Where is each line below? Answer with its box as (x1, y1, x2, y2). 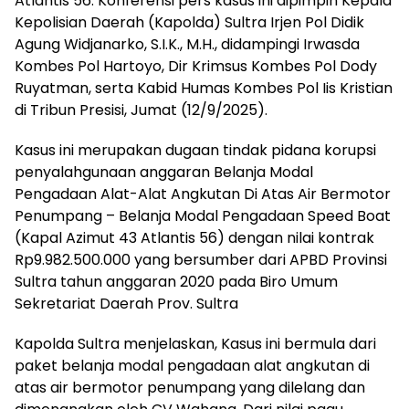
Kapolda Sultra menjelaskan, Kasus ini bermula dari (15, 333, 376, 355)
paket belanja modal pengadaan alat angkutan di (15, 355, 370, 377)
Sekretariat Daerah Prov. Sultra (15, 293, 238, 315)
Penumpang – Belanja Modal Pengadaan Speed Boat (15, 205, 391, 227)
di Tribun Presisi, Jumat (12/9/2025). (15, 100, 267, 121)
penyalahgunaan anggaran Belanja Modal (15, 162, 313, 184)
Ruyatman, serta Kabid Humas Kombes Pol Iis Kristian (15, 78, 393, 100)
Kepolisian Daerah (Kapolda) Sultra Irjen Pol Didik (15, 12, 364, 34)
